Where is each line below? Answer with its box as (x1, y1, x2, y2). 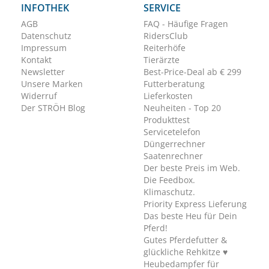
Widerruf (21, 90, 57, 102)
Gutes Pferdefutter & (144, 234, 227, 246)
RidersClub (144, 30, 188, 42)
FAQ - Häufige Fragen (144, 18, 228, 30)
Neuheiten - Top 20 (144, 102, 221, 114)
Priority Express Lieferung (144, 198, 247, 210)
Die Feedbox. (144, 174, 195, 186)
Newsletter (21, 66, 65, 78)
